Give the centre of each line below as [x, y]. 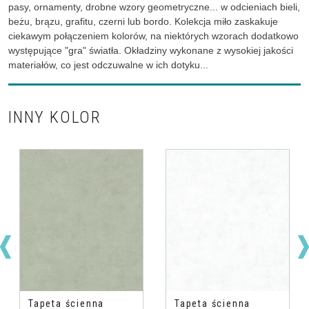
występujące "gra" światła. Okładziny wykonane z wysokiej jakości [151, 51]
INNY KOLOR [55, 118]
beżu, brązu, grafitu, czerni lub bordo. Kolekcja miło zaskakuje [143, 22]
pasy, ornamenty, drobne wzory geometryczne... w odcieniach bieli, [154, 7]
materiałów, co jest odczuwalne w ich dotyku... [108, 65]
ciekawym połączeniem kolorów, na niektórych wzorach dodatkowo [153, 36]
